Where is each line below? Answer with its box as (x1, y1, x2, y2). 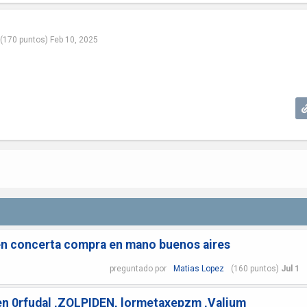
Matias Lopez (173, 263, 224, 273)
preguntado (109, 263, 153, 273)
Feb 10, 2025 (49, 35, 98, 45)
